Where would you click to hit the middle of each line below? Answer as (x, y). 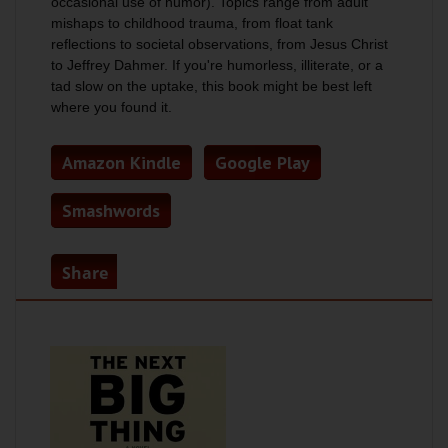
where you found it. (111, 107)
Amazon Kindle (121, 162)
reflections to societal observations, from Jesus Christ (219, 44)
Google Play (262, 162)
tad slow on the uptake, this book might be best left (211, 86)
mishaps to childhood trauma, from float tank (192, 23)
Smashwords (111, 210)
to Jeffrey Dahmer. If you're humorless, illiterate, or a (217, 65)
